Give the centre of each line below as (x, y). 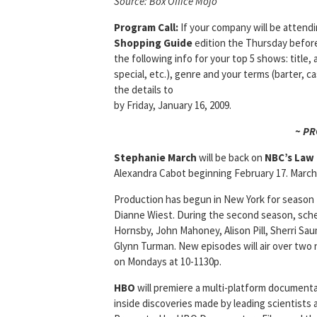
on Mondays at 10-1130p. (168, 262)
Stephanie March (155, 158)
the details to (144, 90)
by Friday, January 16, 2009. (173, 105)
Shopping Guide (153, 43)
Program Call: (146, 28)
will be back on (231, 158)
